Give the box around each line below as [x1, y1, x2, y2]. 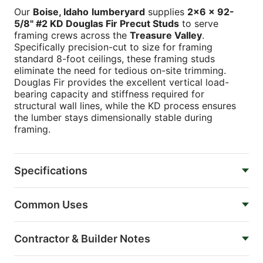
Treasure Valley [130, 29, 202, 41]
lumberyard [92, 5, 145, 18]
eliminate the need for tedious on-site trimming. [14, 64, 226, 76]
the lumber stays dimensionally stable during [14, 111, 213, 123]
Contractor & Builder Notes [14, 232, 150, 245]
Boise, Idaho [33, 5, 89, 18]
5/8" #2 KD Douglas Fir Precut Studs [14, 17, 179, 29]
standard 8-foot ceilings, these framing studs [14, 52, 215, 65]
